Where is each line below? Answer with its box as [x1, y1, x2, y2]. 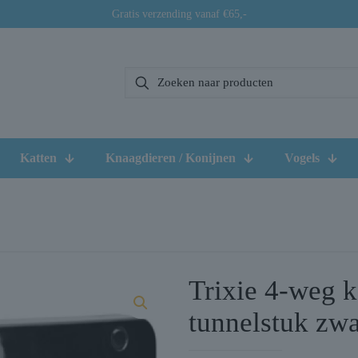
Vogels [284, 150, 320, 165]
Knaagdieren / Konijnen [105, 150, 236, 165]
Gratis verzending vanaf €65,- [111, 8, 247, 20]
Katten [20, 150, 57, 165]
